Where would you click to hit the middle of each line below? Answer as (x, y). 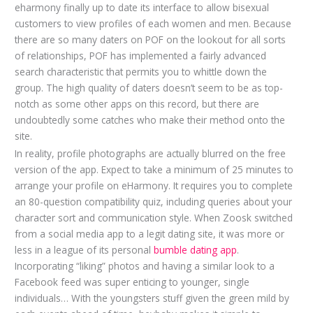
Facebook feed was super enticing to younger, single (132, 282)
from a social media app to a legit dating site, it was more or (150, 233)
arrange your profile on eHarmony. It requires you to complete (154, 185)
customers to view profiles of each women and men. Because (153, 24)
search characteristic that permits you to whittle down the (141, 72)
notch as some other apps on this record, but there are (137, 104)
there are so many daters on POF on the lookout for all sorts (151, 40)
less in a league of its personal (85, 249)
